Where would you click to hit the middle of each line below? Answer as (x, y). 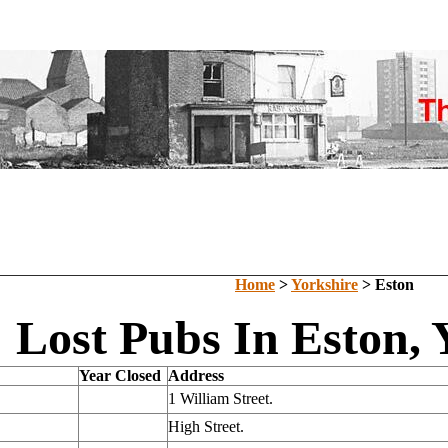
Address (196, 375)
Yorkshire (324, 284)
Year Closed (120, 375)
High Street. (206, 426)
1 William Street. (220, 398)
